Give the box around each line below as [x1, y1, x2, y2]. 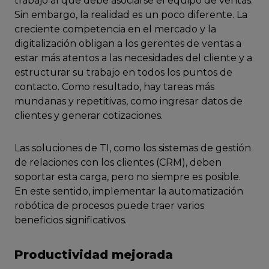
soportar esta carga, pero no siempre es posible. [14, 171, 241, 183]
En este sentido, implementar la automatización [14, 186, 243, 197]
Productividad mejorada [14, 247, 173, 262]
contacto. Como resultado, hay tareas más [14, 81, 214, 92]
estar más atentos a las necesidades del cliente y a [14, 52, 252, 64]
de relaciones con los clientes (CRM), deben [14, 157, 222, 168]
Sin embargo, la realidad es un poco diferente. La [14, 9, 247, 20]
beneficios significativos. [14, 214, 127, 226]
